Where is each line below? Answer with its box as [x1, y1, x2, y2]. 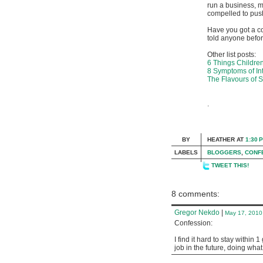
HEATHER [207, 136, 235, 143]
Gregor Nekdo [174, 208, 220, 217]
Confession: [174, 219, 213, 227]
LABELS [174, 149, 198, 156]
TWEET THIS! [211, 162, 249, 168]
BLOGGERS [207, 149, 241, 156]
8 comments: [171, 189, 220, 198]
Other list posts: [207, 50, 256, 59]
